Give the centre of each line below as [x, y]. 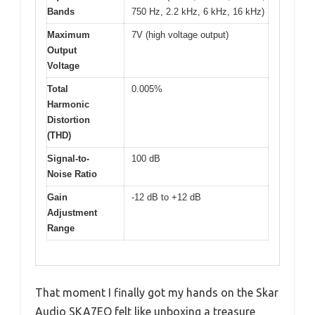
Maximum [69, 35]
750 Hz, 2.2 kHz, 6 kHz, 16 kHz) [198, 12]
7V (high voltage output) [180, 35]
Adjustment [72, 213]
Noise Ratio [72, 174]
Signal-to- [68, 159]
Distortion [69, 120]
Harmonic [68, 105]
